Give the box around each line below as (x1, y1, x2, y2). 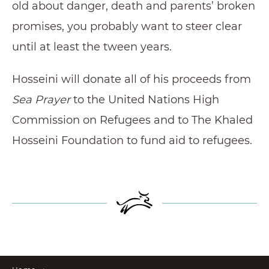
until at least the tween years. (12, 40, 172, 53)
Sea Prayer (12, 92, 70, 106)
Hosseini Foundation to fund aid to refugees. (12, 133, 252, 147)
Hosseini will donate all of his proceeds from (12, 72, 251, 86)
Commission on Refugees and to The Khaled (12, 113, 253, 127)
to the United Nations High (70, 92, 219, 106)
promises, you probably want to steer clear (12, 19, 242, 33)
